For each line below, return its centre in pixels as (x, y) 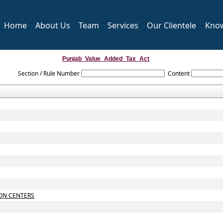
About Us (53, 25)
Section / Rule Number (49, 73)
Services (123, 25)
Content (178, 73)
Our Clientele (171, 25)
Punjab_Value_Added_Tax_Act (106, 59)
